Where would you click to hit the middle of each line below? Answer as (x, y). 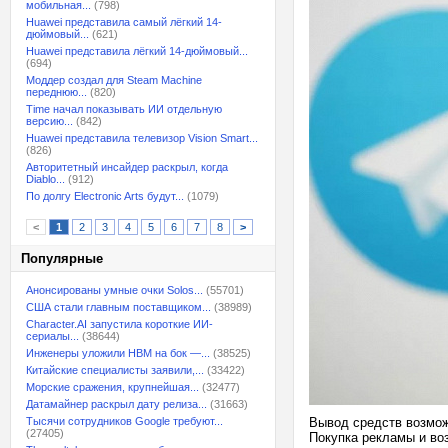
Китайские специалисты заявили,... (115, 370)
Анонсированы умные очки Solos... (114, 290)
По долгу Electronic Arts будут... (105, 196)
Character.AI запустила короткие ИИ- (119, 324)
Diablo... (45, 179)
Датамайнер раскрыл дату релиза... (116, 404)
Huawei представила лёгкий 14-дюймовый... (137, 51)
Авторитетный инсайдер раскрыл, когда (127, 167)
